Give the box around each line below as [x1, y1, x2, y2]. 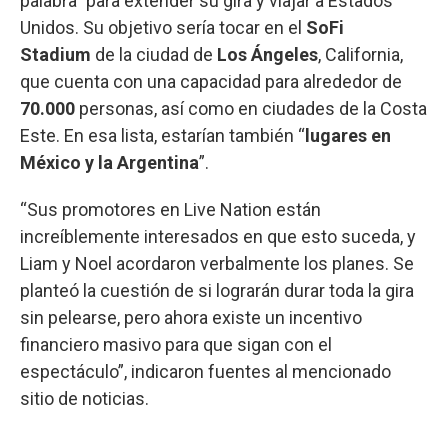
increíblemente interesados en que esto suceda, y [20, 225, 416, 247]
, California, [318, 43, 403, 65]
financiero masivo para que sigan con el [20, 333, 332, 355]
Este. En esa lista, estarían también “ [20, 124, 305, 146]
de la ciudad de [95, 43, 217, 65]
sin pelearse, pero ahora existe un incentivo [20, 306, 362, 328]
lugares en [305, 124, 391, 146]
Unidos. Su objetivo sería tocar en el [20, 16, 306, 38]
